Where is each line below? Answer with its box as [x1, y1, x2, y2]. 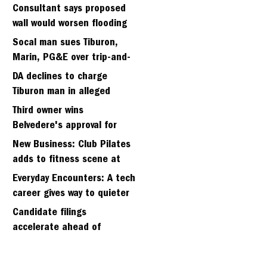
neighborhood [13, 49, 72, 58]
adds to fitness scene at [13, 155, 120, 164]
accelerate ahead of [13, 223, 101, 232]
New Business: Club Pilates [13, 140, 131, 150]
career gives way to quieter [13, 189, 129, 198]
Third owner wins [13, 106, 83, 116]
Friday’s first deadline [13, 238, 106, 247]
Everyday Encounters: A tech [13, 174, 135, 184]
